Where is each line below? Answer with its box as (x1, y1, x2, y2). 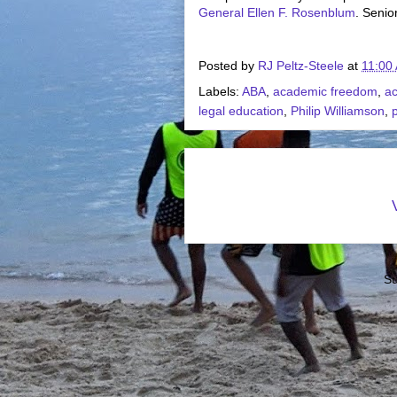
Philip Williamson (291, 104, 385, 118)
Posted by (198, 58, 258, 74)
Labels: (198, 84, 242, 98)
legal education (198, 104, 284, 118)
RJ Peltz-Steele (258, 58, 344, 74)
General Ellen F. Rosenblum (198, 5, 355, 19)
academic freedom (273, 84, 378, 98)
